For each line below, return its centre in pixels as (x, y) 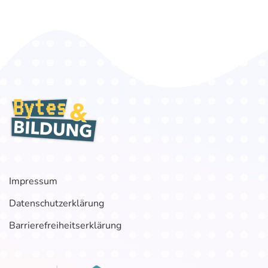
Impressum (33, 182)
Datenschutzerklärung (57, 204)
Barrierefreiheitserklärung (65, 226)
